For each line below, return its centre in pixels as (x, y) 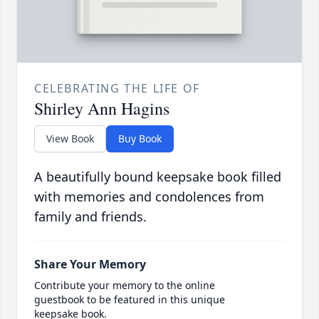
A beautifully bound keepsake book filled (158, 177)
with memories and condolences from (149, 197)
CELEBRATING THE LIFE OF (117, 89)
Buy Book (140, 139)
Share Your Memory (90, 265)
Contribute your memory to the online (125, 286)
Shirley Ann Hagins (102, 109)
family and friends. (90, 217)
